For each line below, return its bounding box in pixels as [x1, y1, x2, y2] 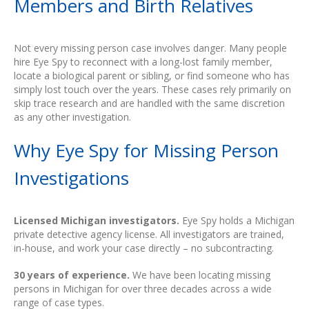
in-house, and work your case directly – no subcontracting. [14, 241, 274, 255]
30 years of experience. [14, 268, 130, 282]
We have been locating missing [130, 268, 270, 282]
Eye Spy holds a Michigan [179, 214, 295, 228]
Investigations [14, 166, 129, 191]
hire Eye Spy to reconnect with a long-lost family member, [14, 54, 272, 68]
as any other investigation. [14, 110, 131, 123]
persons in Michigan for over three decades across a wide [14, 282, 272, 296]
